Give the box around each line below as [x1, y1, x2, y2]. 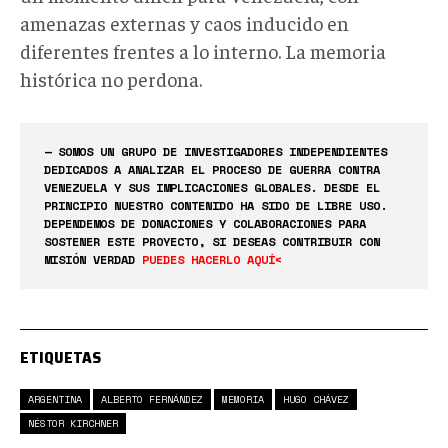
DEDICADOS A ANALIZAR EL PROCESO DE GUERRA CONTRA [44, 160, 380, 178]
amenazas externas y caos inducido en [20, 9, 349, 35]
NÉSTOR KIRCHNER [28, 415, 118, 431]
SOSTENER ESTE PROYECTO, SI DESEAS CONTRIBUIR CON [44, 232, 380, 250]
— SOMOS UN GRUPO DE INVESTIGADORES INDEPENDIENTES [44, 142, 387, 160]
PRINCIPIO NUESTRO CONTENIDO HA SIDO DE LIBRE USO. [44, 196, 387, 214]
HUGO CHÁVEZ [283, 391, 349, 407]
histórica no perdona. [20, 65, 202, 91]
